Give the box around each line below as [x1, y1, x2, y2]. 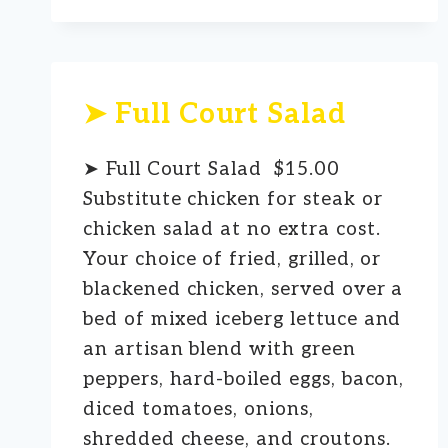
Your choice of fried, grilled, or [83, 247, 382, 271]
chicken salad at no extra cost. [83, 217, 381, 241]
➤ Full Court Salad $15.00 [83, 157, 340, 181]
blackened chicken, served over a [83, 277, 404, 301]
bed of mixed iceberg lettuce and [83, 307, 402, 331]
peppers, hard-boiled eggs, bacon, [83, 367, 405, 391]
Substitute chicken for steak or [83, 187, 383, 211]
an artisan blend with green [83, 337, 356, 361]
